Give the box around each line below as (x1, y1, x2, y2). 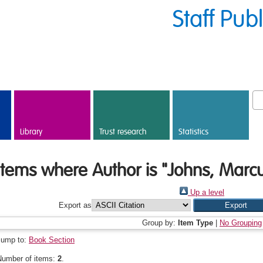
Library (20, 127, 42, 137)
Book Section (29, 235, 75, 244)
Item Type (178, 218, 213, 227)
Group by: (142, 218, 178, 227)
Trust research (99, 127, 147, 137)
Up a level (188, 188, 224, 197)
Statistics (178, 127, 208, 137)
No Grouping (220, 218, 262, 227)
